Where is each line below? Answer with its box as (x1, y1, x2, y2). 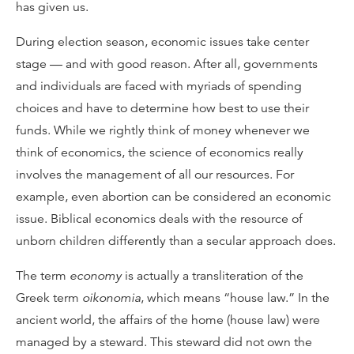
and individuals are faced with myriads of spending (16, 78, 302, 94)
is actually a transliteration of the (122, 268, 303, 284)
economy (70, 268, 122, 284)
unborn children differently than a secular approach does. (16, 233, 336, 249)
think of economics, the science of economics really (16, 145, 303, 160)
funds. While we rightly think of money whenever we (16, 122, 310, 138)
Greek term (16, 290, 82, 306)
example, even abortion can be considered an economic (16, 189, 331, 205)
